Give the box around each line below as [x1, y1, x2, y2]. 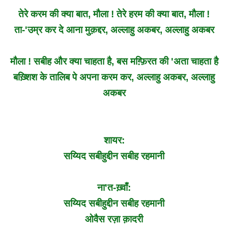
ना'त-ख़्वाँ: [97, 182, 131, 193]
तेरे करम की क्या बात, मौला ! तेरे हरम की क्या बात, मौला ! [18, 8, 210, 19]
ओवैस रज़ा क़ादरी [85, 213, 143, 224]
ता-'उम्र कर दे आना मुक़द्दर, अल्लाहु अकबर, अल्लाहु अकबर [14, 24, 214, 35]
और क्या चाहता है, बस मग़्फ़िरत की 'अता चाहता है [51, 55, 218, 67]
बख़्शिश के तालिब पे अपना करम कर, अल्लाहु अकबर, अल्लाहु [13, 71, 215, 82]
